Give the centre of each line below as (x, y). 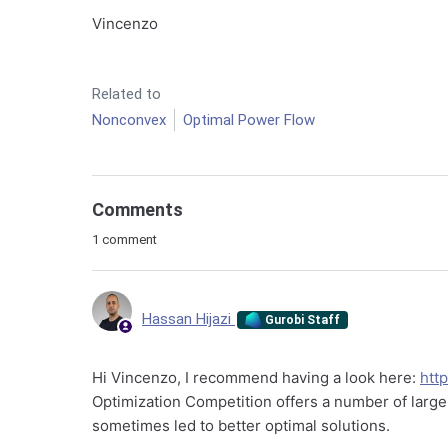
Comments (137, 209)
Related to (126, 94)
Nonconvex (129, 120)
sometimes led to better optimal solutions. (241, 425)
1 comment (124, 239)
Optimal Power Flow (249, 120)
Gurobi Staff (301, 319)
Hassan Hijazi (188, 318)
